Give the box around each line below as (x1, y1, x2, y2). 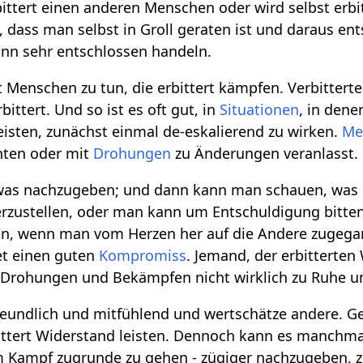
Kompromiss (99, 245, 187, 265)
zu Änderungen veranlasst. (171, 143, 359, 163)
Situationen (220, 99, 300, 119)
